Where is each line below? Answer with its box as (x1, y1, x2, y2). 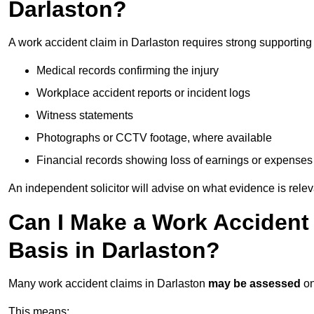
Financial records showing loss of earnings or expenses (36, 154, 313, 167)
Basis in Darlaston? (8, 238, 220, 264)
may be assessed (208, 278, 301, 290)
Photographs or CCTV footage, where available (36, 132, 272, 144)
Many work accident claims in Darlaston (8, 278, 208, 290)
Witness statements (36, 109, 133, 122)
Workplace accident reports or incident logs (36, 87, 250, 100)
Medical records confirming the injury (36, 64, 219, 77)
